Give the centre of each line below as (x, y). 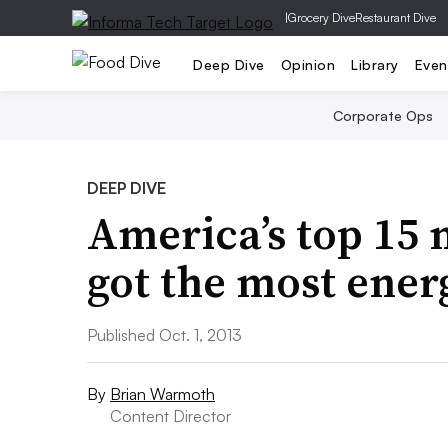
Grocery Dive (321, 17)
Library (375, 64)
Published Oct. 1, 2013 (164, 335)
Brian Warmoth (162, 394)
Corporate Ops (383, 115)
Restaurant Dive (395, 17)
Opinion (307, 64)
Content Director (170, 416)
